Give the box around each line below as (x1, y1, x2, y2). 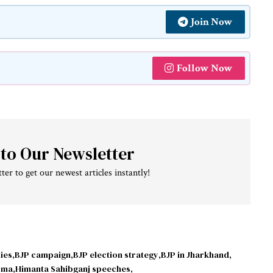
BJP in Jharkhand (161, 248, 229, 261)
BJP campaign (15, 248, 71, 261)
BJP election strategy (73, 248, 158, 261)
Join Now (190, 15, 233, 29)
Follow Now (176, 61, 233, 75)
